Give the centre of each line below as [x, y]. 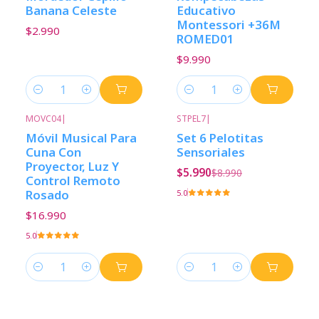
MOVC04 [43, 118]
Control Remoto [73, 180]
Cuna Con [53, 152]
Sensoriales [211, 152]
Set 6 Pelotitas [220, 137]
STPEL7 [191, 118]
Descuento [221, 129]
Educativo [206, 10]
